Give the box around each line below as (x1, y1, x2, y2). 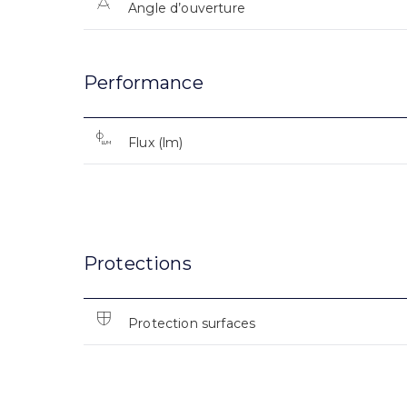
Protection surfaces (128, 314, 256, 332)
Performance (84, 71, 203, 94)
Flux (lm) (128, 134, 184, 151)
